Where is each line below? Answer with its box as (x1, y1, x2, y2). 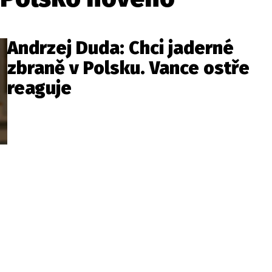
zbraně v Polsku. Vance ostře (7, 56, 250, 79)
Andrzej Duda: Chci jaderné (7, 36, 234, 59)
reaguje (7, 76, 72, 99)
